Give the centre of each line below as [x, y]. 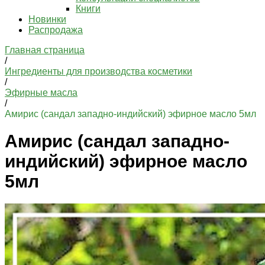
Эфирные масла [41, 93]
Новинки [47, 19]
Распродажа [56, 30]
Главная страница [45, 50]
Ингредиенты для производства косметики [98, 71]
